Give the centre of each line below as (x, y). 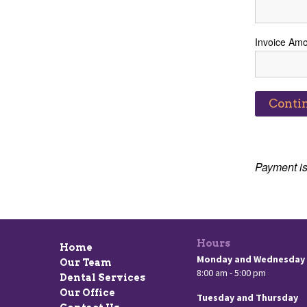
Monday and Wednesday (251, 259)
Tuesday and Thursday (247, 297)
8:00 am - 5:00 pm (231, 273)
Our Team (86, 262)
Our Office (87, 293)
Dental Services (102, 278)
